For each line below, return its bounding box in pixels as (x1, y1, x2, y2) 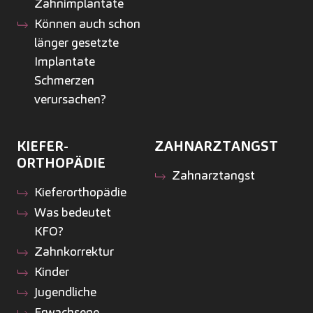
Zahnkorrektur (34, 243, 114, 260)
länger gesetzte (34, 34, 119, 51)
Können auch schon (34, 15, 140, 32)
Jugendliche (34, 284, 96, 300)
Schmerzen (34, 72, 94, 89)
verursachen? (34, 91, 106, 108)
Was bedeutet (34, 204, 111, 221)
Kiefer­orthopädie (34, 184, 126, 201)
